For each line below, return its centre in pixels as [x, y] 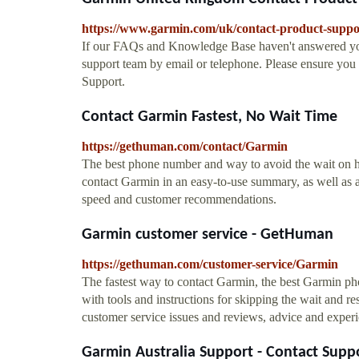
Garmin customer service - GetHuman [208, 234]
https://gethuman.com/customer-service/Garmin [210, 264]
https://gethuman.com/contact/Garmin [185, 146]
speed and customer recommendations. [179, 199]
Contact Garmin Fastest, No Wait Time [210, 117]
